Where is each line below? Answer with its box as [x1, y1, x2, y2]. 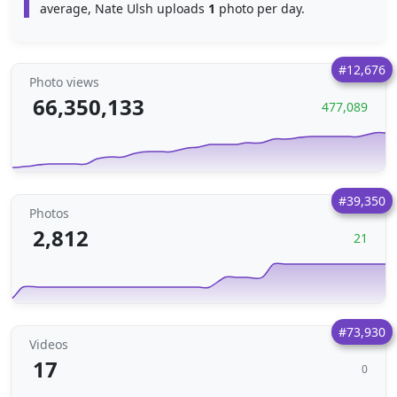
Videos [29, 336, 68, 353]
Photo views [29, 74, 99, 90]
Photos [29, 205, 69, 222]
